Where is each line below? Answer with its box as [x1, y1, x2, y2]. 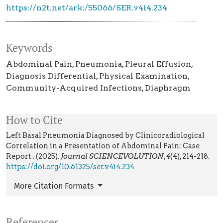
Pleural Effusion [125, 59, 191, 69]
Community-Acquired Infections [6, 83, 142, 93]
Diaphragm [145, 83, 191, 93]
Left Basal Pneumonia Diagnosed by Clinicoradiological [6, 131, 205, 140]
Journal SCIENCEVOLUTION [61, 152, 164, 161]
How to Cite [6, 113, 63, 127]
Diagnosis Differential [6, 71, 96, 81]
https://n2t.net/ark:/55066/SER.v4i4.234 [6, 3, 167, 13]
